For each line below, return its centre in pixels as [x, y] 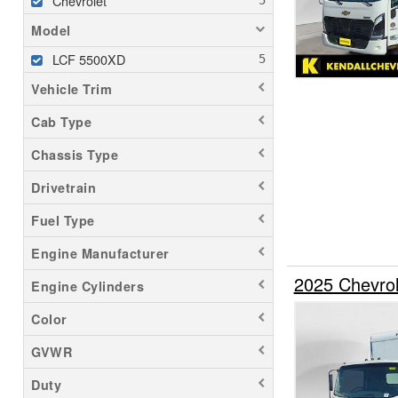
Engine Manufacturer [100, 254]
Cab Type [61, 122]
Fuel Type [63, 221]
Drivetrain [64, 188]
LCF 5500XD [89, 60]
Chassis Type [75, 155]
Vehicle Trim [72, 89]
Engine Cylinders [88, 287]
